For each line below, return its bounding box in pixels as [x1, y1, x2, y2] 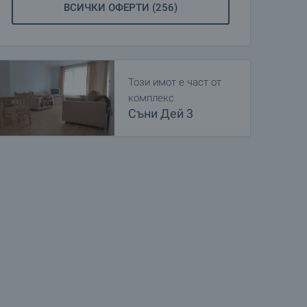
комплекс [128, 92, 174, 104]
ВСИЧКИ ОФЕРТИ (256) [64, 1, 177, 14]
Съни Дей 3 [128, 106, 193, 121]
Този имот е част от [128, 76, 221, 88]
